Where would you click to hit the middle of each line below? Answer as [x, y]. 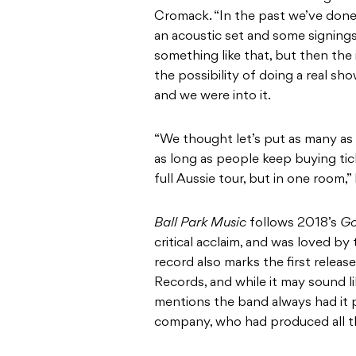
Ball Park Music [200, 224]
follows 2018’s [293, 224]
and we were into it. [213, 97]
